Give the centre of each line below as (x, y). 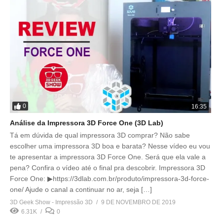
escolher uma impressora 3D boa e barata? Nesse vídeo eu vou (110, 146)
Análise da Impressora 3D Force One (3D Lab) (87, 123)
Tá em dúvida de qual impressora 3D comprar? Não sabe (100, 135)
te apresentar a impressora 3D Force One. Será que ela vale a (108, 157)
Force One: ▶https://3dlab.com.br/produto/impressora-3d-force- (110, 178)
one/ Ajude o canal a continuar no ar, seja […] (81, 189)
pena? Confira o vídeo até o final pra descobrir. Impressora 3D (108, 167)
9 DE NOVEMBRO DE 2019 (138, 202)
